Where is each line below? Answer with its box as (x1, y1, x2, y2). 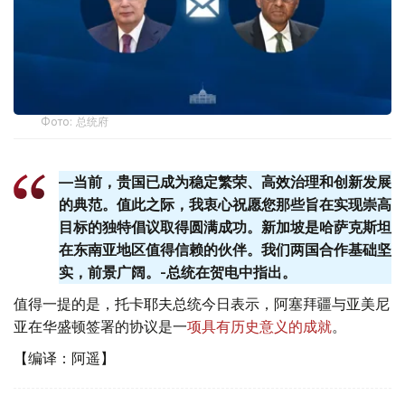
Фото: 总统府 (41, 115, 109, 129)
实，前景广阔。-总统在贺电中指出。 (59, 263, 297, 282)
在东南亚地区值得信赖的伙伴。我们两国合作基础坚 (59, 240, 391, 259)
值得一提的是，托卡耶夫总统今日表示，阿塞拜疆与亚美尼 (14, 295, 390, 314)
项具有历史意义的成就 (187, 317, 332, 336)
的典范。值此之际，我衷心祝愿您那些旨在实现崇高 (59, 195, 391, 214)
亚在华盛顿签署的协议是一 (14, 317, 187, 336)
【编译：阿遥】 (14, 349, 115, 368)
